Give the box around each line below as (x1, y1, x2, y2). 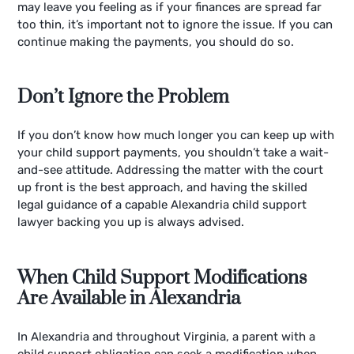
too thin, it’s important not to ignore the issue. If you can (17, 17, 333, 32)
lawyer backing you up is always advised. (17, 215, 245, 230)
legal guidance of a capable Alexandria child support (17, 198, 307, 213)
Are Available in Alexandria (17, 286, 241, 311)
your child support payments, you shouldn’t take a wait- (17, 145, 330, 160)
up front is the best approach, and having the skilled (17, 180, 308, 195)
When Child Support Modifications (17, 265, 307, 290)
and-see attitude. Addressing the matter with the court (17, 163, 324, 178)
